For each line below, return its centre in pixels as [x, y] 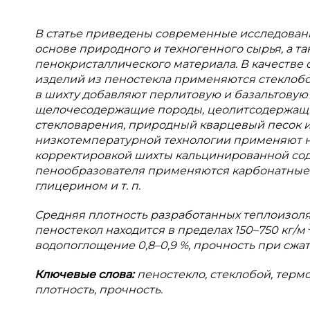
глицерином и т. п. [88, 186]
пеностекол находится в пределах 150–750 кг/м [171, 230]
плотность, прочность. [99, 290]
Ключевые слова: [86, 274]
